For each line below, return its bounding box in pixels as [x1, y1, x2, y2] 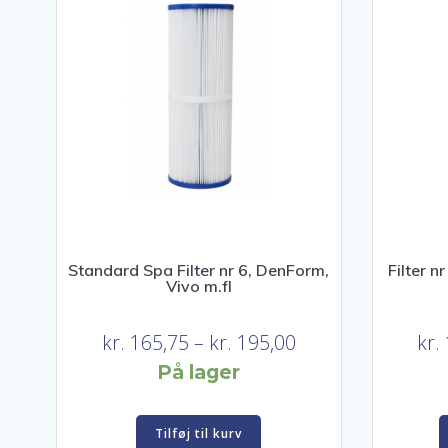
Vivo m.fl [165, 275, 232, 296]
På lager [157, 360, 241, 385]
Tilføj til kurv [155, 425, 243, 443]
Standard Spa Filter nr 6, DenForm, [68, 259, 330, 280]
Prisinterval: [294, 328, 396, 356]
